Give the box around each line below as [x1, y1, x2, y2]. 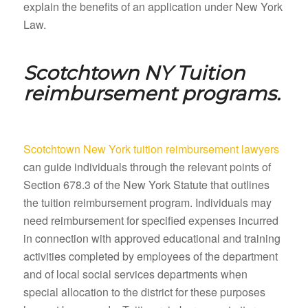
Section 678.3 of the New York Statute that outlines [23, 176, 269, 192]
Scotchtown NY [23, 60, 172, 85]
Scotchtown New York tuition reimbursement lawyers [23, 140, 279, 157]
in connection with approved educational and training [23, 230, 280, 246]
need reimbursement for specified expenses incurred [23, 212, 278, 228]
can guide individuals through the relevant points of [23, 158, 271, 175]
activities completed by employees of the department [23, 247, 278, 264]
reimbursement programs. [23, 81, 280, 105]
